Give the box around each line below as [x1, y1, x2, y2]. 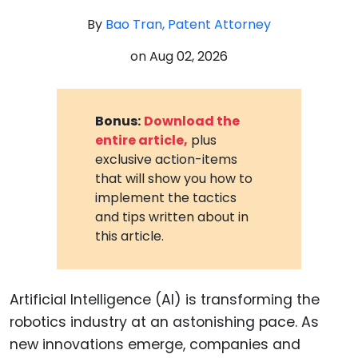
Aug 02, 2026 [149, 47, 228, 66]
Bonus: [95, 111, 141, 130]
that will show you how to [95, 169, 253, 188]
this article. [95, 226, 165, 245]
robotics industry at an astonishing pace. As [10, 312, 319, 332]
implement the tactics [95, 188, 237, 207]
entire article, [95, 130, 189, 149]
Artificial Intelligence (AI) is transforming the [10, 289, 320, 309]
